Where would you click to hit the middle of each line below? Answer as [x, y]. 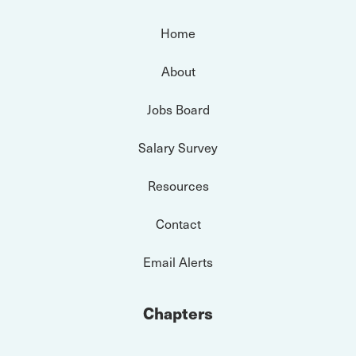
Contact [178, 223]
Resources [178, 185]
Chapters [178, 313]
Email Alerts [178, 261]
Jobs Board [178, 109]
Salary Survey [178, 147]
